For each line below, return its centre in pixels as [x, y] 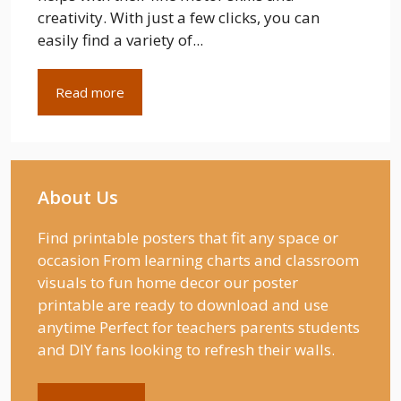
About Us [78, 197]
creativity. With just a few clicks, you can [179, 17]
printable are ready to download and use [183, 304]
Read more [90, 92]
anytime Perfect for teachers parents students [199, 327]
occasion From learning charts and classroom [198, 260]
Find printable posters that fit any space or [188, 237]
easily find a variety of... [120, 39]
